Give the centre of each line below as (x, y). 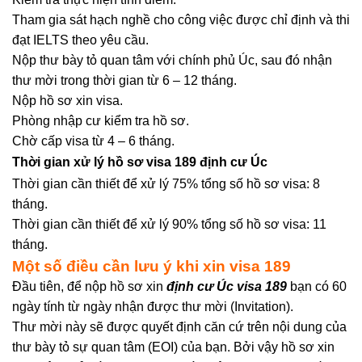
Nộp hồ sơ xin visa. (67, 101)
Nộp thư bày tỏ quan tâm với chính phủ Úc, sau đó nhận (172, 60)
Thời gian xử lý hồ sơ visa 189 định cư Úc (140, 162)
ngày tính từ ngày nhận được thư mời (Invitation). (153, 307)
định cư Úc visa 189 (227, 286)
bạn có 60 (318, 286)
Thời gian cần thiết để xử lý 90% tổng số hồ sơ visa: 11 (169, 224)
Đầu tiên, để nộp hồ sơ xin (89, 286)
